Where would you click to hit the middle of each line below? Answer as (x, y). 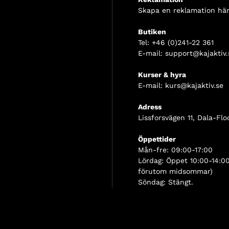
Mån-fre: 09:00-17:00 (175, 150)
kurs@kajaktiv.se (194, 86)
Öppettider (157, 139)
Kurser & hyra (162, 75)
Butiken (152, 32)
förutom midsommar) (175, 171)
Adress (150, 107)
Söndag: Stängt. (166, 182)
